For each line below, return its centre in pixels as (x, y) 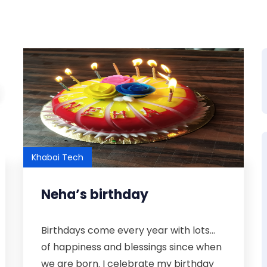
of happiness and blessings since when (131, 247)
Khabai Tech (58, 157)
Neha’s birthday (95, 195)
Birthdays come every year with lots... (128, 230)
